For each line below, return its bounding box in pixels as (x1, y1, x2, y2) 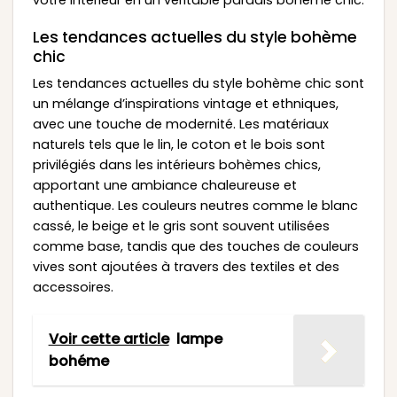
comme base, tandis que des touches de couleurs (32, 237, 359, 256)
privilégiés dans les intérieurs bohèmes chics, (32, 156, 321, 175)
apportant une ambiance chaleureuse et (32, 176, 297, 195)
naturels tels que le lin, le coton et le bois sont (32, 136, 325, 154)
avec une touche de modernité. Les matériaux (32, 115, 329, 134)
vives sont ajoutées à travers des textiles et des (32, 258, 339, 276)
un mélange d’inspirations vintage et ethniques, (32, 95, 339, 113)
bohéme (48, 350, 109, 371)
